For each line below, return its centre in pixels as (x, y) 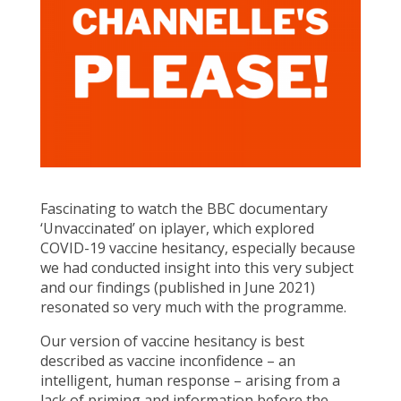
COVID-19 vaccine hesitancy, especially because (197, 248)
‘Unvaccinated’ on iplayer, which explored (177, 229)
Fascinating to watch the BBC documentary (183, 209)
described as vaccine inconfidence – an (167, 361)
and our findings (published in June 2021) (177, 288)
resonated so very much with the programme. (193, 307)
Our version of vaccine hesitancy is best (172, 341)
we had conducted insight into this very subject (196, 268)
